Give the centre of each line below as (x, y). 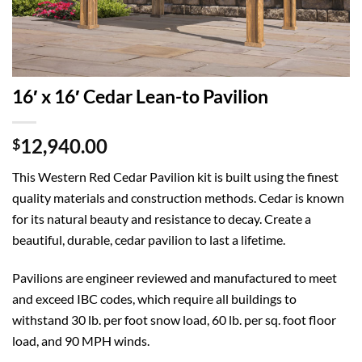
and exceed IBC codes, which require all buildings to (154, 298)
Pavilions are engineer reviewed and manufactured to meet (175, 277)
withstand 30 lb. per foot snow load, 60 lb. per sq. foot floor (174, 319)
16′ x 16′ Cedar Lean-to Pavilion (140, 96)
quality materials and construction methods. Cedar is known (178, 197)
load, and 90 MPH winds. (81, 340)
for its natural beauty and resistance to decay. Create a (162, 218)
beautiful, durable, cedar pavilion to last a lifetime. (149, 239)
